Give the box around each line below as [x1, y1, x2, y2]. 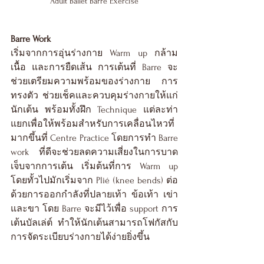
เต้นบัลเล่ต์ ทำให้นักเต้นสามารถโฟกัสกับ [11, 217, 178, 229]
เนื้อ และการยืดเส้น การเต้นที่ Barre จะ [11, 62, 178, 73]
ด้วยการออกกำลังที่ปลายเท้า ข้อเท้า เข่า [11, 189, 178, 200]
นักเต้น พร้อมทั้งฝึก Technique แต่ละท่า [11, 104, 178, 115]
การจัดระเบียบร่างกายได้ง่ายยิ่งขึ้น [11, 232, 150, 243]
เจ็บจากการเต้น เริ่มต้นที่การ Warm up [11, 161, 178, 172]
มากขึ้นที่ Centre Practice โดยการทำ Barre [11, 133, 178, 144]
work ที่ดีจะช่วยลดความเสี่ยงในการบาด [11, 147, 178, 158]
